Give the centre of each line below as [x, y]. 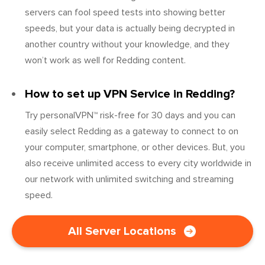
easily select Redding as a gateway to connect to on [132, 131]
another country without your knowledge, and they [127, 44]
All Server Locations [122, 231]
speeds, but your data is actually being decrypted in [130, 28]
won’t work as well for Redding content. [105, 60]
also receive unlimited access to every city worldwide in [138, 163]
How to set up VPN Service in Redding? [130, 94]
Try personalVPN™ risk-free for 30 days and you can [130, 115]
